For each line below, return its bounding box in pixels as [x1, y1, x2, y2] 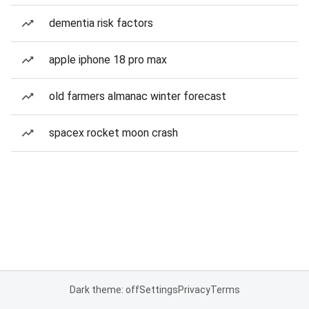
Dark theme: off [69, 284, 139, 295]
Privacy [177, 284, 210, 295]
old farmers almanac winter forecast [49, 90, 226, 103]
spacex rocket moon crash [49, 126, 178, 139]
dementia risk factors [49, 17, 153, 30]
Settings [139, 284, 178, 295]
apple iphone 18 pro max [49, 53, 167, 66]
